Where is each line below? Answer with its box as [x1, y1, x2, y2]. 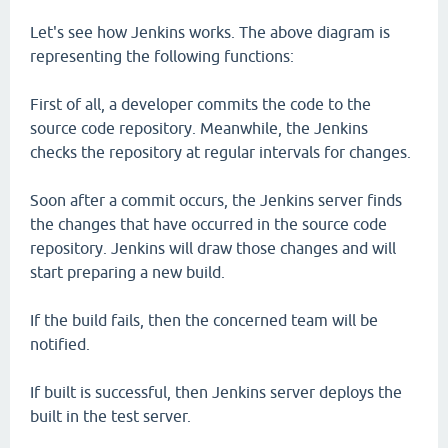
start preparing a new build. [30, 263, 225, 281]
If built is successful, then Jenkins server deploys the [30, 383, 402, 401]
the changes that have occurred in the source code [30, 215, 387, 233]
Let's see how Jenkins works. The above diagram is [30, 23, 390, 41]
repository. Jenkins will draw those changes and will [30, 239, 396, 257]
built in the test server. [30, 407, 191, 425]
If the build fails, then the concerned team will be [30, 311, 378, 329]
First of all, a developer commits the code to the [30, 95, 371, 113]
